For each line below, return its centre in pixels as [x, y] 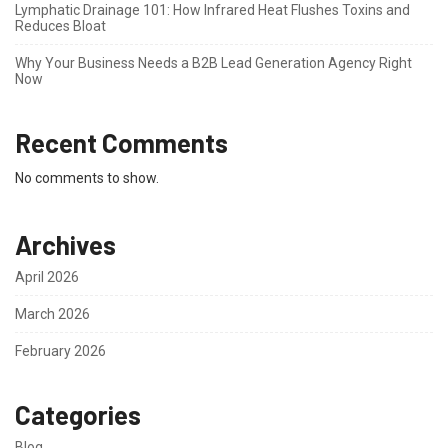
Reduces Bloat [60, 25]
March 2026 [52, 313]
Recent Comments [121, 142]
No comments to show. [87, 177]
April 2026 [47, 276]
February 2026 [60, 350]
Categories [78, 414]
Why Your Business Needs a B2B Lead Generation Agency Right [213, 62]
